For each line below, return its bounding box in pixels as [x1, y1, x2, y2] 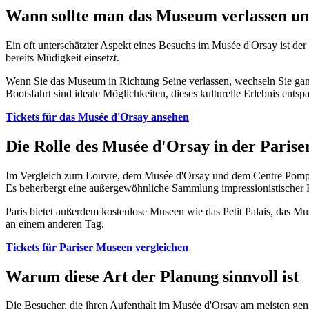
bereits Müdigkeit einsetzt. [6, 51, 119, 63]
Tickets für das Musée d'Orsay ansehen [6, 110, 189, 123]
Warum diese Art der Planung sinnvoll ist [6, 267, 299, 286]
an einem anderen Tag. [6, 217, 104, 230]
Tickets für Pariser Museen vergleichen [6, 241, 188, 253]
